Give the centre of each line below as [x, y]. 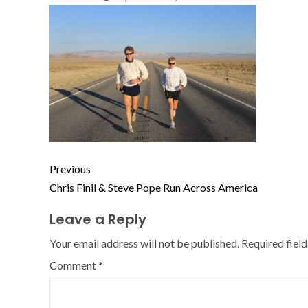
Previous [70, 169]
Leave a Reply [98, 219]
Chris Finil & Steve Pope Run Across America [154, 187]
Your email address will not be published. [144, 243]
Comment [74, 265]
